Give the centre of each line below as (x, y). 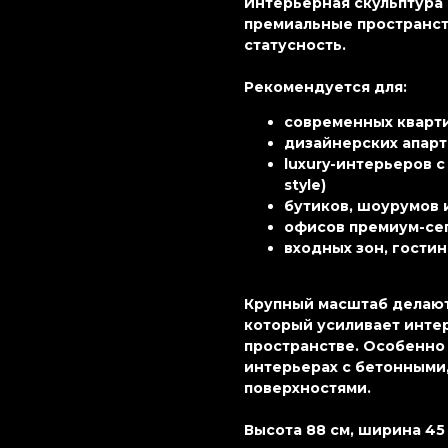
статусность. (295, 45)
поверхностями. (307, 388)
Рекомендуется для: (325, 87)
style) (305, 185)
